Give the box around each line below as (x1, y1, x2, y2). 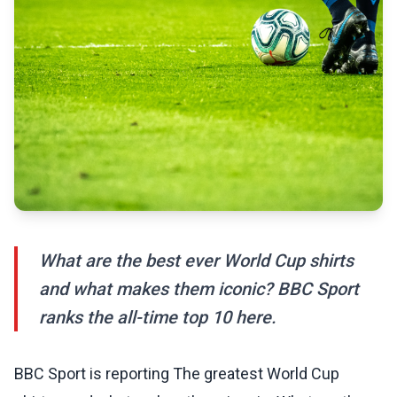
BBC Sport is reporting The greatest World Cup (14, 364, 339, 384)
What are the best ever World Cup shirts (39, 250, 354, 272)
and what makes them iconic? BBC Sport (39, 278, 359, 300)
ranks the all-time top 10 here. (39, 307, 276, 329)
